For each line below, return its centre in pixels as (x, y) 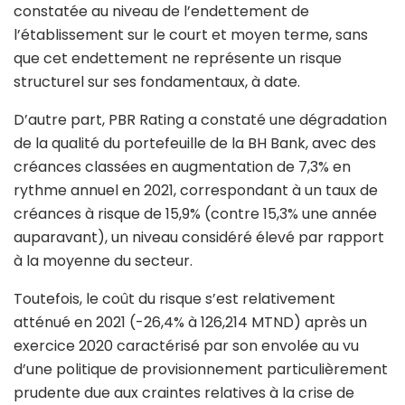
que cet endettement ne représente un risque (178, 58)
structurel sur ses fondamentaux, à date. (157, 81)
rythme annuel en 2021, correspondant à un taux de (196, 190)
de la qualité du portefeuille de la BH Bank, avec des (195, 143)
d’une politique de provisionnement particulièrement (201, 369)
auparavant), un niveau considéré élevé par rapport (199, 237)
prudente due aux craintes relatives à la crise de (184, 392)
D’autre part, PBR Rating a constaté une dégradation (200, 119)
